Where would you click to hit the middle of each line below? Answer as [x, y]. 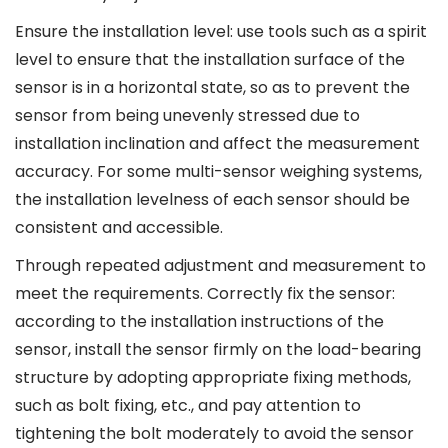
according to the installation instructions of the [199, 321]
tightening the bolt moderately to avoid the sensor [214, 433]
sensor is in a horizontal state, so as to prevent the [212, 87]
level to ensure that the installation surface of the [210, 59]
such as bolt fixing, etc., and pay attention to [188, 405]
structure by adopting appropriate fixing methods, [213, 377]
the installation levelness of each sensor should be [212, 199]
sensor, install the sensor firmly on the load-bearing [218, 349]
